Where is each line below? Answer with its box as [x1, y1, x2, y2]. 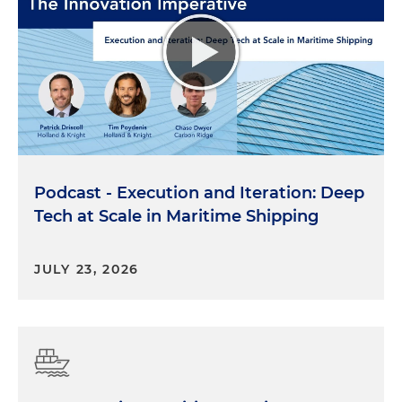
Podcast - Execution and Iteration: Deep [34, 182, 364, 203]
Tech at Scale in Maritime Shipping [34, 205, 319, 226]
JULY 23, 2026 [34, 260, 140, 277]
